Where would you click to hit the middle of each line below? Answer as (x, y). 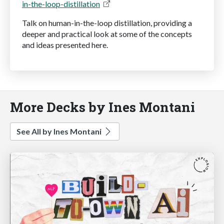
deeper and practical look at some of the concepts (107, 33)
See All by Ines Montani (60, 131)
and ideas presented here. (65, 44)
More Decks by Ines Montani (102, 106)
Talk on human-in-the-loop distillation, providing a (107, 22)
